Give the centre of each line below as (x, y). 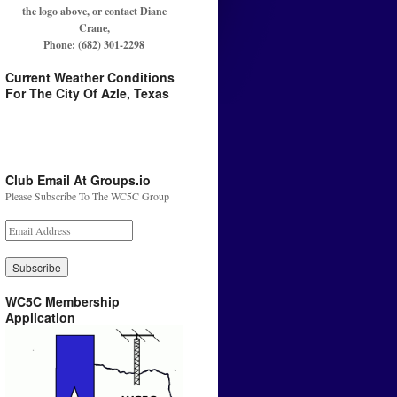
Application (40, 318)
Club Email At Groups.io (78, 180)
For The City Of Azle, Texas (87, 93)
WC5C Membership (62, 302)
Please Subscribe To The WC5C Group (87, 196)
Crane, (94, 28)
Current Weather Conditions (90, 78)
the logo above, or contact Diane (94, 12)
